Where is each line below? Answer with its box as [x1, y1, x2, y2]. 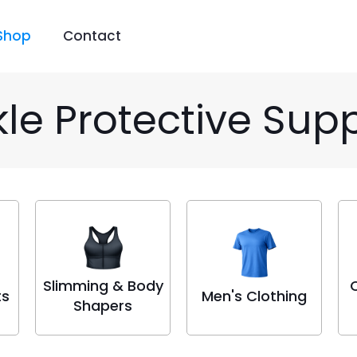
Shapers [73, 296, 132, 316]
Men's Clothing [202, 285, 307, 306]
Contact [63, 26, 121, 45]
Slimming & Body [42, 276, 163, 296]
